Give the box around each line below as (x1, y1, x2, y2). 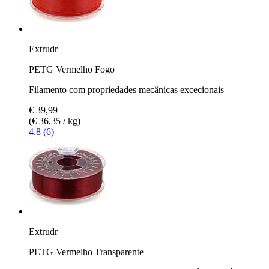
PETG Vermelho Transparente (29, 246, 144, 257)
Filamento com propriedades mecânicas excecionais (29, 84, 224, 95)
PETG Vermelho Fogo (29, 64, 115, 74)
